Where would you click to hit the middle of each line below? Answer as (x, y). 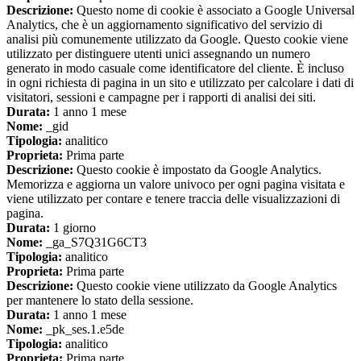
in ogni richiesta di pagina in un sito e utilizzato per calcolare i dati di (180, 83)
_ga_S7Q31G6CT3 (95, 243)
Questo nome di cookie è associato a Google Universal (214, 10)
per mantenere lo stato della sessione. (100, 301)
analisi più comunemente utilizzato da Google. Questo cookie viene (177, 39)
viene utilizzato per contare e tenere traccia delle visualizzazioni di (173, 199)
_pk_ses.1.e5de (83, 330)
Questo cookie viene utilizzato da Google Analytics (205, 286)
